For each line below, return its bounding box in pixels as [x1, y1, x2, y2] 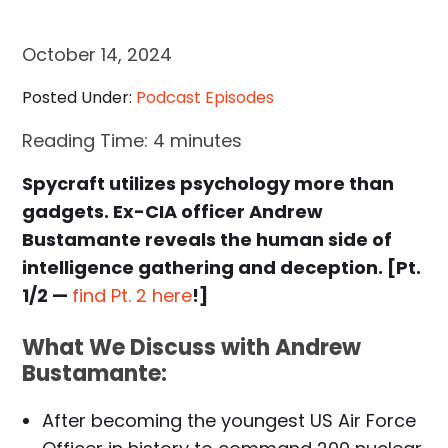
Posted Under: [22, 86, 137, 110]
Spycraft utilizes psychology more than [22, 171, 395, 197]
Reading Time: [22, 128, 154, 154]
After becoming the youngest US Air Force [42, 408, 417, 434]
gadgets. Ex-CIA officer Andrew [22, 199, 324, 225]
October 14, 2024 [22, 42, 173, 68]
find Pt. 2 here [72, 283, 193, 309]
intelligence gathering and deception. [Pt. [22, 255, 422, 281]
